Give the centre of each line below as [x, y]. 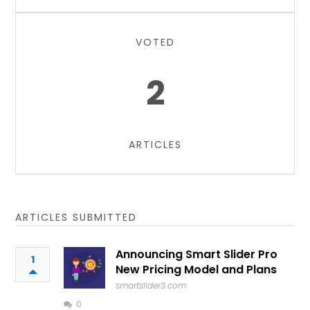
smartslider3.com [151, 285]
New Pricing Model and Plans [197, 270]
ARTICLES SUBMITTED [76, 217]
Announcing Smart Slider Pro [197, 254]
